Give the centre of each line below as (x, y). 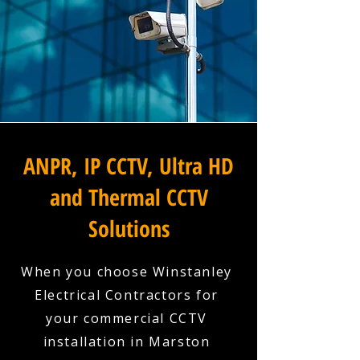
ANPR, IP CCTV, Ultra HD (129, 166)
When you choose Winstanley (127, 272)
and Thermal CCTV (129, 197)
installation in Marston (127, 342)
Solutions (129, 228)
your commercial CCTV (126, 318)
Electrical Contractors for (127, 295)
